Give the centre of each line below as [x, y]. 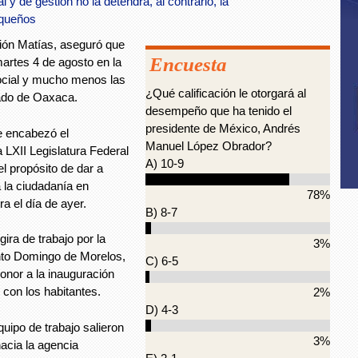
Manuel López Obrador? [209, 146]
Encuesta [188, 64]
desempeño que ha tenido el [219, 111]
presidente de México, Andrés [223, 128]
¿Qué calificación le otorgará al [226, 93]
